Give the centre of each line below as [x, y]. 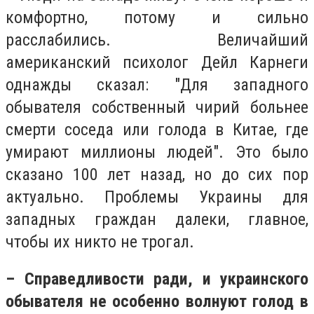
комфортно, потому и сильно [157, 17]
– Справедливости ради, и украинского [157, 279]
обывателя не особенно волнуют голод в [157, 302]
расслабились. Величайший [157, 40]
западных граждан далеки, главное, [157, 219]
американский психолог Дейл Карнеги [157, 62]
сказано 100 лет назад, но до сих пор [157, 174]
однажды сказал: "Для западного [157, 84]
